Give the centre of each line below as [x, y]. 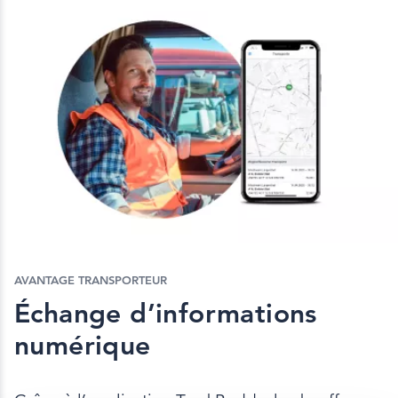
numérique [83, 346]
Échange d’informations [166, 314]
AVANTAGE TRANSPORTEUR [91, 281]
